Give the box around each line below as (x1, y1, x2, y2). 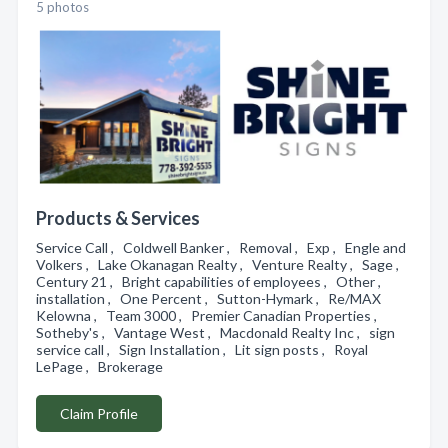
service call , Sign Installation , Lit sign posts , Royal (36, 341, 368, 358)
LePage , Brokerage (36, 358, 169, 375)
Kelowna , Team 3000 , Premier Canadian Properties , (36, 307, 383, 324)
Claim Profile (60, 405, 138, 422)
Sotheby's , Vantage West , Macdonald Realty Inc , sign (36, 324, 395, 341)
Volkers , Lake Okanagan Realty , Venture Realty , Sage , (36, 256, 405, 273)
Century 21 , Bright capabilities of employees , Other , (36, 273, 387, 290)
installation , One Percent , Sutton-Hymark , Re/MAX (36, 290, 381, 307)
